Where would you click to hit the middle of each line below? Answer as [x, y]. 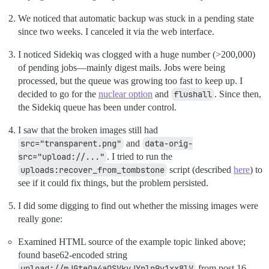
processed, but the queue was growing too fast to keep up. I [130, 81]
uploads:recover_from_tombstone [92, 170]
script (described [200, 170]
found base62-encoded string [73, 255]
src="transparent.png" [71, 144]
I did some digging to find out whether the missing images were [138, 206]
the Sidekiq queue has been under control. [97, 107]
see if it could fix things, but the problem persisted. [113, 183]
